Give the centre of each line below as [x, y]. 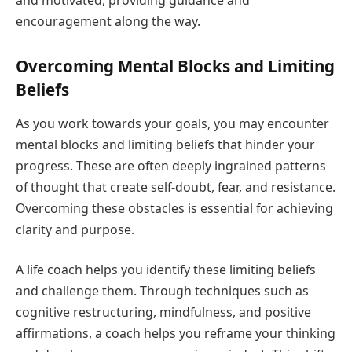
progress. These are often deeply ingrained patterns [171, 165]
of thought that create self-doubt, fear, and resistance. [176, 187]
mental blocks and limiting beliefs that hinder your [165, 144]
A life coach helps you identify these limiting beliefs [166, 270]
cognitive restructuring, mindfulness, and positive [163, 312]
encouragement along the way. [108, 21]
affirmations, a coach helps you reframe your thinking [176, 334]
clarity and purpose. [75, 229]
